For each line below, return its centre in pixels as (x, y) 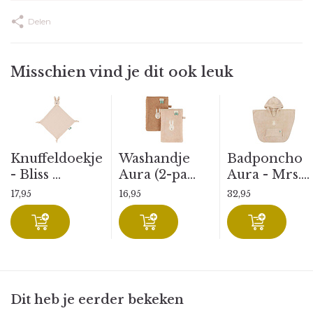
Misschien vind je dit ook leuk (122, 72)
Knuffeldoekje (57, 159)
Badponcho (265, 159)
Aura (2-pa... (157, 175)
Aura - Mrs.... (268, 175)
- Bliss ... (36, 175)
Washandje (154, 159)
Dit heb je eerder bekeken (97, 300)
